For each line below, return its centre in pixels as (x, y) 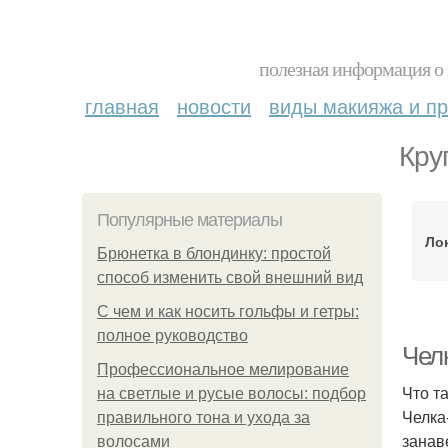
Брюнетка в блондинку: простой (214, 253)
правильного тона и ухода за (203, 417)
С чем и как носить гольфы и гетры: (228, 311)
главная (122, 105)
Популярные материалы (189, 220)
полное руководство (172, 335)
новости (214, 105)
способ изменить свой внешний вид (230, 277)
